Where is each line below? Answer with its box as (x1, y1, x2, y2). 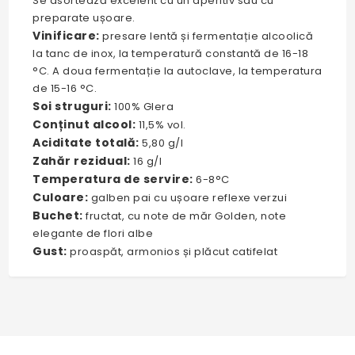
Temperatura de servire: (32, 170, 193, 187)
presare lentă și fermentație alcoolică (99, 28, 314, 44)
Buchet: (32, 207, 83, 223)
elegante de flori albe (32, 225, 154, 241)
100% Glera (111, 98, 174, 114)
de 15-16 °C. (32, 80, 97, 96)
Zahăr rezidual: (32, 152, 131, 169)
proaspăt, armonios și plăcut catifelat (67, 243, 278, 259)
